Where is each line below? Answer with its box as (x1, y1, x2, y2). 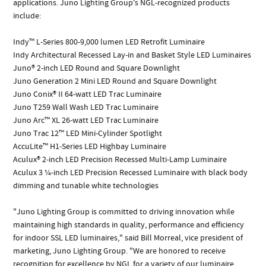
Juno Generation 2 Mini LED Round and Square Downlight (13, 75, 217, 87)
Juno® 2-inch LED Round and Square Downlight (13, 62, 180, 74)
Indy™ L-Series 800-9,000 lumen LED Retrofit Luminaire (13, 36, 205, 47)
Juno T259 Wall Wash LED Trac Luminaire (13, 102, 159, 113)
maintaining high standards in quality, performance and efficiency (13, 219, 245, 230)
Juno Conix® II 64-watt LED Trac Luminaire (13, 88, 162, 100)
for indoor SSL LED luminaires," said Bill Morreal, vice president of (13, 232, 243, 243)
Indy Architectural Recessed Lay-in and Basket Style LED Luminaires (13, 49, 252, 61)
